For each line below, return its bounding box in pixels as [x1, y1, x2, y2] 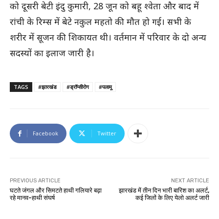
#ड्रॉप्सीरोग [66, 83, 89, 91]
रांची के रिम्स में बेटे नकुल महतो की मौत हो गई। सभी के [10, 16, 191, 28]
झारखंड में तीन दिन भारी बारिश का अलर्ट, [118, 187, 209, 195]
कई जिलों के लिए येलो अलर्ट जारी [135, 194, 209, 202]
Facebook [33, 130, 58, 137]
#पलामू [99, 83, 112, 91]
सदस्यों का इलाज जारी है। [10, 47, 94, 59]
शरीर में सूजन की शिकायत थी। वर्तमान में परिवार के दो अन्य [10, 31, 206, 44]
